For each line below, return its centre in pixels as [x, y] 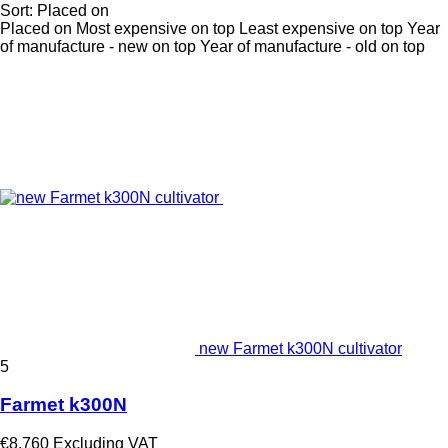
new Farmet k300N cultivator [300, 348]
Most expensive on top [155, 28]
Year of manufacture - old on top [312, 46]
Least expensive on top [321, 28]
